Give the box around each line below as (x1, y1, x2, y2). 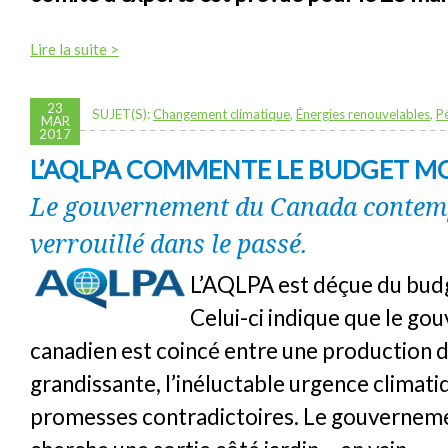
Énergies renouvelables (296, 105, 430, 122)
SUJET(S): (92, 105, 153, 122)
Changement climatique (153, 105, 290, 122)
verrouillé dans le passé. (30, 225, 307, 260)
